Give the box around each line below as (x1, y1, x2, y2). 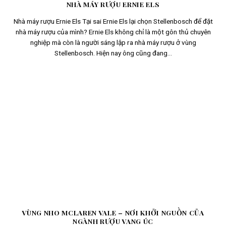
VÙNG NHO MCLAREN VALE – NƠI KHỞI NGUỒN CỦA (22, 207, 204, 217)
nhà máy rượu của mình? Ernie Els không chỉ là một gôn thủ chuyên (15, 28, 211, 36)
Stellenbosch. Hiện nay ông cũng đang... (54, 49, 172, 58)
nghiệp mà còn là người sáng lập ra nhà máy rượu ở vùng (30, 38, 196, 47)
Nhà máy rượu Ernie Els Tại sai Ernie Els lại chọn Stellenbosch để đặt (13, 17, 213, 26)
